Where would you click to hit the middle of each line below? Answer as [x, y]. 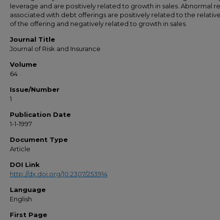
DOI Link [25, 165]
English [21, 199]
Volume [23, 64]
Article [20, 149]
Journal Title [32, 39]
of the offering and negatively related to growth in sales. [98, 24]
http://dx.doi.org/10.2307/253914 [59, 174]
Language [28, 190]
